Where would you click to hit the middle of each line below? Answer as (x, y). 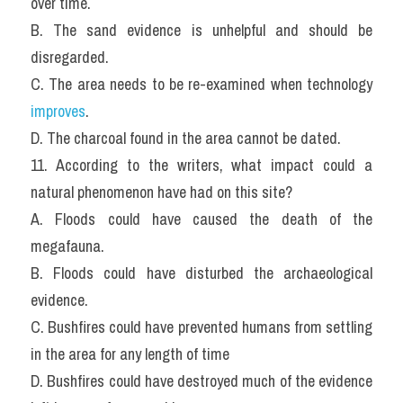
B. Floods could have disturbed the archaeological (201, 273)
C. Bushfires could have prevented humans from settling (201, 327)
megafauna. (67, 246)
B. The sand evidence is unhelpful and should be (201, 30)
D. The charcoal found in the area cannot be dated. (186, 138)
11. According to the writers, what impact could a (201, 165)
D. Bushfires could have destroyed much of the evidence (201, 381)
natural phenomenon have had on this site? (161, 192)
